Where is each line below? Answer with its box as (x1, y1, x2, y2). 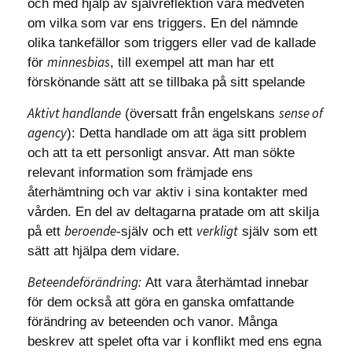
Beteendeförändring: (27, 273, 141, 291)
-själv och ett (116, 224, 196, 239)
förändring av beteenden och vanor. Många (27, 314, 277, 329)
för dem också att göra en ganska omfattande (27, 295, 294, 310)
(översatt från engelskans (121, 106, 279, 121)
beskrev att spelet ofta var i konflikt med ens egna (27, 334, 321, 349)
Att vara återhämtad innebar (141, 275, 309, 290)
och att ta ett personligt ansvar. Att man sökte (27, 145, 295, 160)
